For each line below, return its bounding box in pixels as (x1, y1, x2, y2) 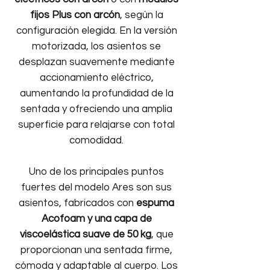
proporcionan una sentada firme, (20, 245, 172, 256)
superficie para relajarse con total (18, 119, 175, 130)
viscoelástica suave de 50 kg (19, 229, 151, 240)
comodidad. (69, 135, 124, 146)
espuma (136, 198, 174, 209)
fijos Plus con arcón (30, 10, 120, 20)
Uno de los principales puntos (29, 166, 164, 177)
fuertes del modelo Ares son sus (21, 182, 172, 193)
